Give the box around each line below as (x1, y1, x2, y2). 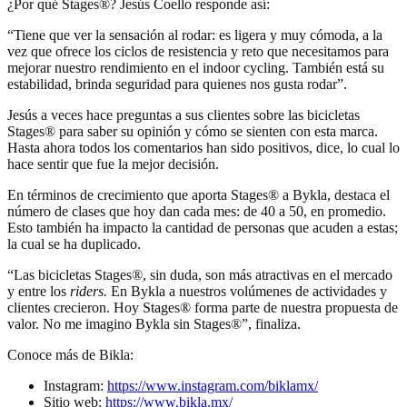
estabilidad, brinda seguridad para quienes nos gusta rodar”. (7, 76, 347, 93)
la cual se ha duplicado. (7, 236, 141, 253)
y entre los (7, 283, 70, 300)
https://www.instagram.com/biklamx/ (107, 378, 318, 394)
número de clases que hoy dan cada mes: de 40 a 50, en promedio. (7, 203, 386, 220)
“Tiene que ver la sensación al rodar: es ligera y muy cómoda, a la (7, 27, 382, 44)
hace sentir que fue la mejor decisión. (7, 156, 219, 173)
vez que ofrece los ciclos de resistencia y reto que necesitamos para (7, 44, 389, 60)
